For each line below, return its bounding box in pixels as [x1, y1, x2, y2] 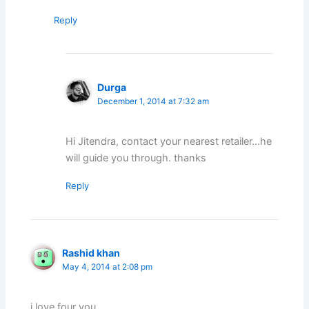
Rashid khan [62, 247, 121, 259]
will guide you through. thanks [66, 152, 207, 165]
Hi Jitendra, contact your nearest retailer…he [66, 135, 272, 148]
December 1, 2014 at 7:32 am [97, 96, 210, 106]
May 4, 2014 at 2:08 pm [62, 262, 153, 272]
